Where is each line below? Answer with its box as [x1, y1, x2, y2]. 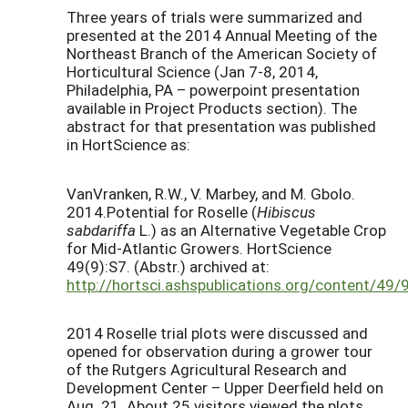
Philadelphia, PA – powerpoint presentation [66, 79, 360, 101]
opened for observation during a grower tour [66, 341, 372, 362]
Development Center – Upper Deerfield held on [66, 377, 383, 399]
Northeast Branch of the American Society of [66, 43, 377, 65]
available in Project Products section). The [66, 97, 357, 119]
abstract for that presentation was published [66, 116, 376, 138]
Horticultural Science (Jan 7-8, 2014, [66, 61, 318, 83]
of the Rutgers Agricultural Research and [66, 359, 347, 381]
